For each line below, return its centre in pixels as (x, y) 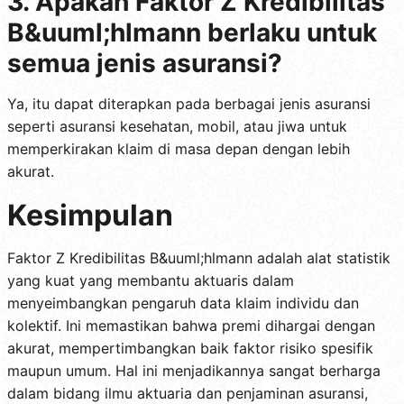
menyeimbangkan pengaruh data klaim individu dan (183, 303)
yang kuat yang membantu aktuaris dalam (151, 281)
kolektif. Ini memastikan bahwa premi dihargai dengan (191, 326)
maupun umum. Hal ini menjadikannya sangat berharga (194, 371)
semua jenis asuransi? (145, 64)
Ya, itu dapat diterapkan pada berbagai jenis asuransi (189, 104)
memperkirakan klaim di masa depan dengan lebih (179, 149)
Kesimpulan (90, 216)
